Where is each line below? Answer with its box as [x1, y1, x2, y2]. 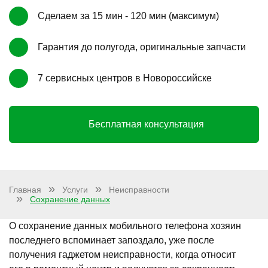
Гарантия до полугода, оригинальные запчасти [38, 41, 246, 52]
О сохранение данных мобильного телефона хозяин [9, 220, 241, 231]
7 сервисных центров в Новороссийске [38, 72, 212, 83]
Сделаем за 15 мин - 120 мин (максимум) [38, 10, 219, 21]
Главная [9, 184, 41, 194]
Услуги [62, 184, 88, 194]
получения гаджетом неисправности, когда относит [9, 249, 236, 260]
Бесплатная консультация [88, 118, 204, 129]
